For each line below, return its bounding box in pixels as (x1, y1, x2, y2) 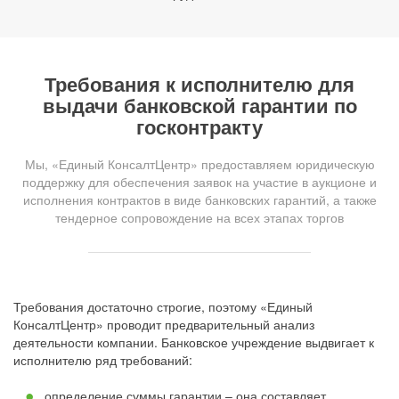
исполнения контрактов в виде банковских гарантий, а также (22, 191, 377, 208)
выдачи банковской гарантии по (42, 91, 357, 119)
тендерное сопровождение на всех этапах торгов (55, 208, 344, 226)
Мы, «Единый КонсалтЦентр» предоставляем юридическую (24, 155, 375, 173)
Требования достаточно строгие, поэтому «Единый (13, 297, 313, 315)
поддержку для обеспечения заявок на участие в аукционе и (22, 173, 377, 191)
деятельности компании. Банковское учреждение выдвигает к (13, 333, 374, 351)
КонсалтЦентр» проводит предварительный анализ (13, 315, 314, 333)
